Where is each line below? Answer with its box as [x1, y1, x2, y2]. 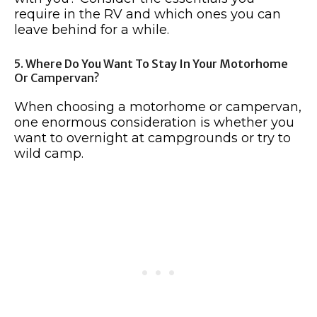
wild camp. [14, 145, 83, 161]
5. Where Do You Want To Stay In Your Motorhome [14, 56, 288, 71]
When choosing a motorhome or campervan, [14, 98, 301, 115]
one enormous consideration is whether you [14, 114, 294, 130]
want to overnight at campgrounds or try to [14, 129, 291, 146]
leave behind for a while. [14, 21, 169, 38]
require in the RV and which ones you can [14, 6, 281, 22]
